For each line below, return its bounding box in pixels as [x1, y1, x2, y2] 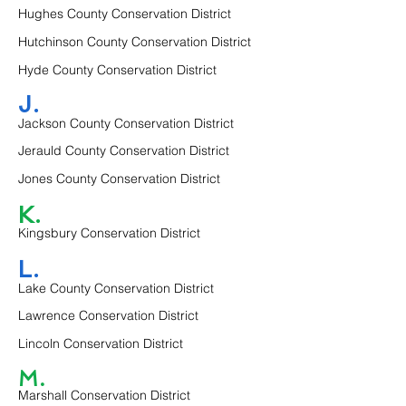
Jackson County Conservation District [18, 115, 234, 131]
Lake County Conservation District [18, 280, 214, 296]
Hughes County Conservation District [18, 5, 231, 22]
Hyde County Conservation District [18, 61, 217, 78]
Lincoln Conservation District [18, 335, 183, 352]
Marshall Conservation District [18, 387, 190, 403]
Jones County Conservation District [18, 170, 220, 187]
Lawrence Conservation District [18, 307, 198, 324]
